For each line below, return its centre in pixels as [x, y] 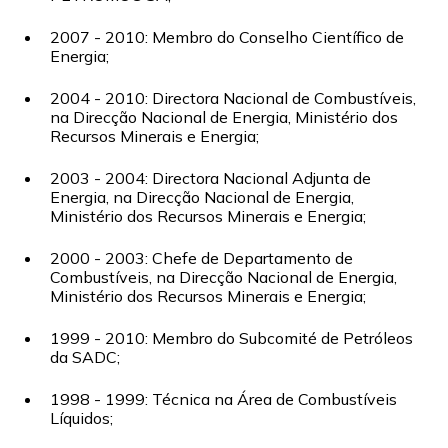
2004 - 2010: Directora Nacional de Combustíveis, [233, 98]
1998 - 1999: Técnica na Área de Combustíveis [224, 399]
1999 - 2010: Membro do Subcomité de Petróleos [232, 338]
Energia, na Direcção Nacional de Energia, [202, 197]
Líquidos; [82, 418]
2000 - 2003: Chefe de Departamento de [202, 258]
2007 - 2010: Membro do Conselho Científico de [227, 37]
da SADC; [85, 357]
